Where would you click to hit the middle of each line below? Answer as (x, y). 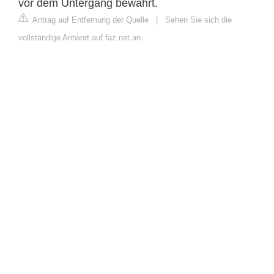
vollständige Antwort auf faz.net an (80, 37)
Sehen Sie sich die (198, 20)
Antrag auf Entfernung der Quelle (90, 20)
